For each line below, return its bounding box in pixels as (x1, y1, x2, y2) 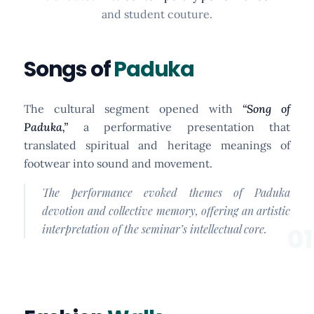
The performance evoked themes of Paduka (42, 184, 290, 200)
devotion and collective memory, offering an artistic (42, 203, 290, 218)
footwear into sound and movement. (24, 156, 212, 170)
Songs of (24, 54, 114, 84)
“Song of (243, 101, 290, 116)
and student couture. (102, 6, 212, 21)
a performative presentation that (68, 119, 290, 134)
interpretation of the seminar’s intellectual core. (42, 221, 267, 236)
